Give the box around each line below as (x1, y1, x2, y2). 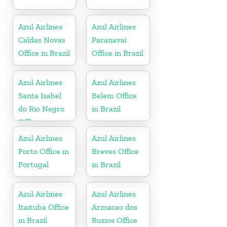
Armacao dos (92, 202, 138, 212)
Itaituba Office (18, 202, 69, 212)
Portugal (18, 159, 49, 169)
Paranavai (92, 34, 127, 45)
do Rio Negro (18, 103, 64, 113)
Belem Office (92, 90, 137, 100)
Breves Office (92, 146, 139, 156)
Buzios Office (92, 215, 138, 225)
